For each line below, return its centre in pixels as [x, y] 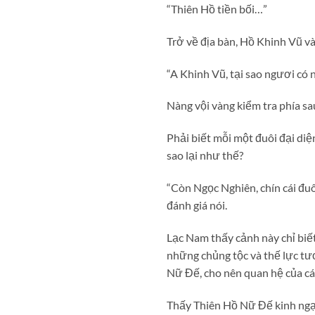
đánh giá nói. [197, 205]
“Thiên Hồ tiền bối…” [217, 9]
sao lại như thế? [205, 155]
